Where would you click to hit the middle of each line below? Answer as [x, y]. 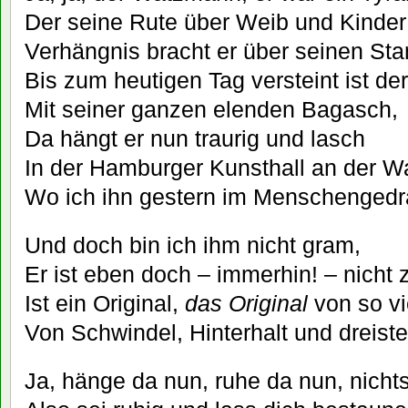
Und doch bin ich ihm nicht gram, [193, 245]
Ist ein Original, [105, 304]
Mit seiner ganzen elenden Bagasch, [211, 110]
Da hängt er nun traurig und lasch [195, 139]
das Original [246, 304]
